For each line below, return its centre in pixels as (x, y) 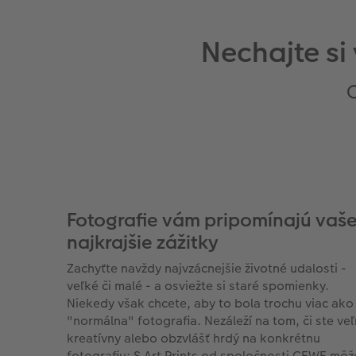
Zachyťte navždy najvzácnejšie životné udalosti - (207, 269)
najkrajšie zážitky (143, 243)
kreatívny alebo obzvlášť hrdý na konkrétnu (193, 339)
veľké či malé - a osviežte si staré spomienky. (198, 286)
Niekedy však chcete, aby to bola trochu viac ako (210, 304)
